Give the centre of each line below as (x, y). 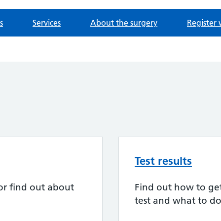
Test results (163, 161)
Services (47, 23)
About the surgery (124, 23)
